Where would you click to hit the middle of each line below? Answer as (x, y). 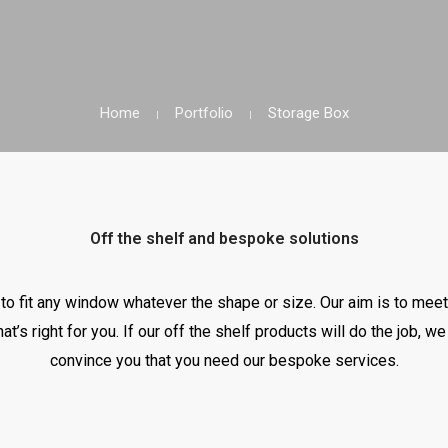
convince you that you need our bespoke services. (224, 360)
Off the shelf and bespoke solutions (224, 238)
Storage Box (308, 113)
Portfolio (203, 113)
